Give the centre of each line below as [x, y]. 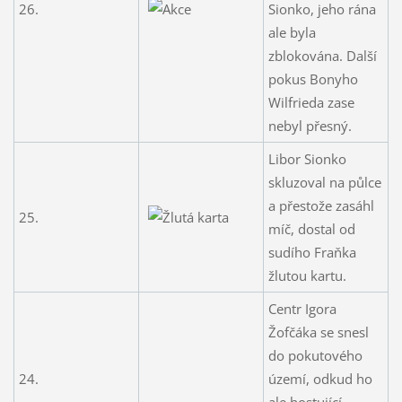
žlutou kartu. [307, 275]
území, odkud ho [320, 378]
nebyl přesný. [310, 125]
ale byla [292, 32]
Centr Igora [302, 308]
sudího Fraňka [312, 252]
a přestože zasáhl [321, 205]
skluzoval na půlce [324, 182]
